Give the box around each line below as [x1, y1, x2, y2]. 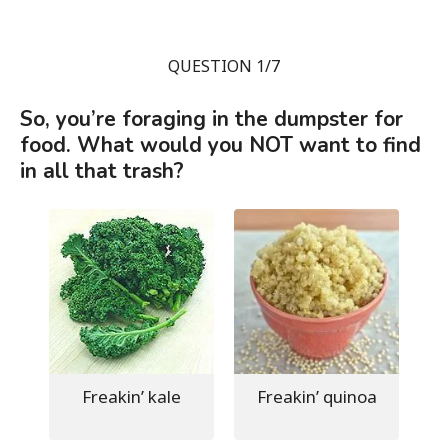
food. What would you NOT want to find [20, 130, 421, 159]
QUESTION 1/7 [168, 54, 280, 77]
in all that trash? [20, 156, 184, 185]
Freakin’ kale [82, 384, 181, 408]
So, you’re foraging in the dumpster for [20, 104, 403, 133]
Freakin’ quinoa [256, 384, 377, 408]
